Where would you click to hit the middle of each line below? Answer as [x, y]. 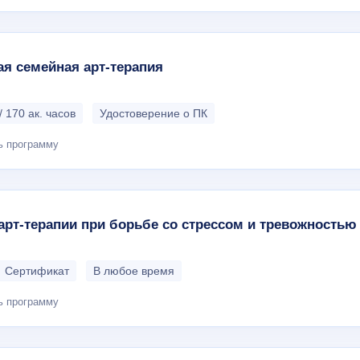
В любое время [134, 270]
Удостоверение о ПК [153, 113]
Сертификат [37, 270]
